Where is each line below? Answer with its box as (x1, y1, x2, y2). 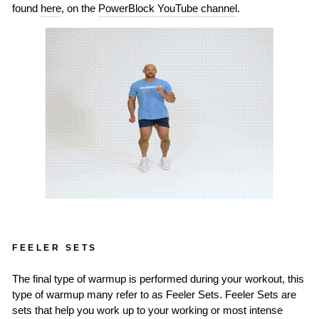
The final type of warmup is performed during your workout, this (12, 273, 304, 286)
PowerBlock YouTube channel (98, 3, 237, 15)
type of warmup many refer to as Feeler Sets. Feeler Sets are (12, 289, 296, 301)
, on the (61, 3, 98, 15)
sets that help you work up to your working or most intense (12, 305, 283, 317)
